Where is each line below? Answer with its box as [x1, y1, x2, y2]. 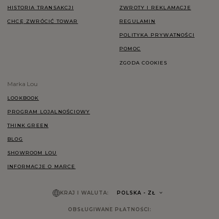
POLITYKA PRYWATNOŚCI [119, 31, 195, 38]
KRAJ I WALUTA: [60, 189, 109, 196]
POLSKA [117, 189, 141, 196]
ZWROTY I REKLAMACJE [119, 4, 191, 11]
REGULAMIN [119, 18, 155, 24]
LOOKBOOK [7, 94, 39, 101]
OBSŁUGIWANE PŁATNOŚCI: [67, 206, 152, 213]
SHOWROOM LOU [7, 149, 57, 156]
